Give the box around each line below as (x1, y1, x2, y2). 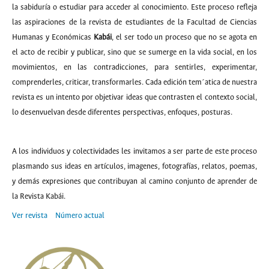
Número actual (55, 211, 104, 220)
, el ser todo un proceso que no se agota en (111, 33, 258, 42)
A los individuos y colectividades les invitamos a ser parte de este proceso (12, 147, 257, 156)
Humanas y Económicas (12, 33, 94, 42)
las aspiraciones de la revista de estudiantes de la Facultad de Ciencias (12, 18, 257, 27)
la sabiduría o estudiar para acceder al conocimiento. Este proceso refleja (12, 3, 257, 12)
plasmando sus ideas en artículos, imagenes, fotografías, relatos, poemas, (12, 162, 257, 171)
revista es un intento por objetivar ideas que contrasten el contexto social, (12, 93, 257, 102)
